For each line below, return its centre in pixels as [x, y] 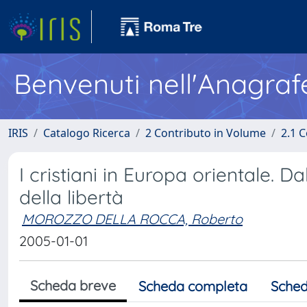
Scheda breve [73, 285]
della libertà [71, 197]
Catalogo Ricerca [87, 133]
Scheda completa [193, 286]
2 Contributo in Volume [206, 133]
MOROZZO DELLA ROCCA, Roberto [132, 219]
